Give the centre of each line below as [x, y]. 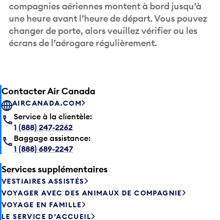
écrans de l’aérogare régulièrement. [83, 43]
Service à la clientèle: [53, 117]
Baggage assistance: [52, 138]
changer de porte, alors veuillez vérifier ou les [103, 31]
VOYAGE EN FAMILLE [42, 205]
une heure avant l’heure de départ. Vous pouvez [108, 19]
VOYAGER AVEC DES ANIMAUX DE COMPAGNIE [92, 193]
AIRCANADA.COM [47, 103]
